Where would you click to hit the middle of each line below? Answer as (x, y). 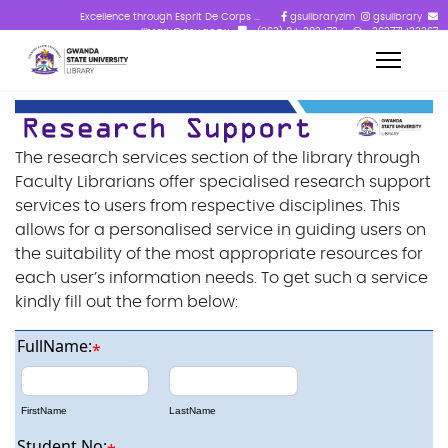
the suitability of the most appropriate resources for (219, 254)
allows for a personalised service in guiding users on (220, 230)
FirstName (44, 411)
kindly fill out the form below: (126, 302)
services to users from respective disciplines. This (207, 206)
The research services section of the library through (217, 158)
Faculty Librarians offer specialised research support (223, 182)
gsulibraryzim (321, 17)
